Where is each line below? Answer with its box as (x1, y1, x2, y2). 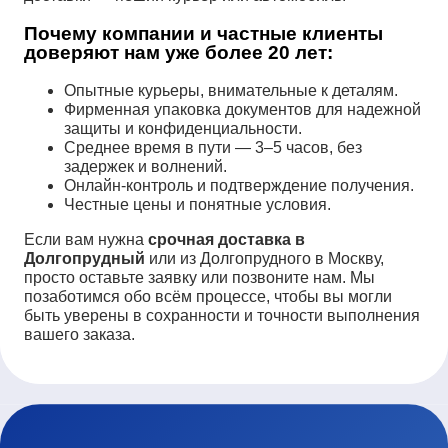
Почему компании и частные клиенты (24, 22, 383, 44)
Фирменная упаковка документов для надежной (64, 100, 421, 118)
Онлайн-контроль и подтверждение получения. (64, 176, 414, 194)
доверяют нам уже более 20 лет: (24, 41, 333, 63)
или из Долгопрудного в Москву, (145, 249, 384, 267)
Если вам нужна (24, 230, 148, 248)
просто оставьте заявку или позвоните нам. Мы (24, 268, 375, 286)
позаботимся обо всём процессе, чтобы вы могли (24, 287, 392, 305)
